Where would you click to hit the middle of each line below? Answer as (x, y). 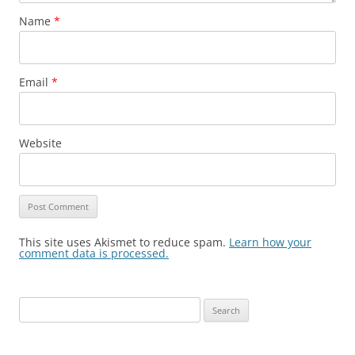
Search (34, 306)
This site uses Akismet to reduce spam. (124, 242)
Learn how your (270, 242)
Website (40, 143)
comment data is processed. (94, 253)
